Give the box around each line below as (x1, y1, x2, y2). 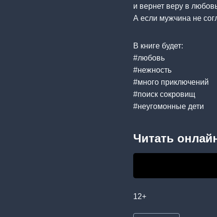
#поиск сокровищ (133, 90, 195, 98)
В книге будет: (133, 41, 183, 50)
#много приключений (133, 77, 209, 86)
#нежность (133, 65, 171, 74)
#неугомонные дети (133, 102, 204, 110)
